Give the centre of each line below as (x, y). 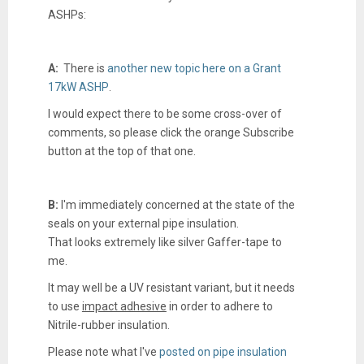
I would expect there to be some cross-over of (165, 113)
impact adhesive (124, 306)
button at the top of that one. (121, 151)
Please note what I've (103, 351)
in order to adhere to (219, 306)
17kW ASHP (78, 87)
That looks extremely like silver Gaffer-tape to (165, 242)
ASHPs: (67, 14)
